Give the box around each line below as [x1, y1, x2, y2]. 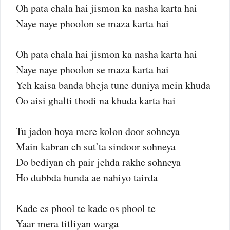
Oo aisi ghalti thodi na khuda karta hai [16, 93, 176, 107]
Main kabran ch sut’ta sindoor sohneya [16, 140, 176, 154]
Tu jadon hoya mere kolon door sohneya [16, 124, 180, 138]
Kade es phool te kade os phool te [16, 201, 156, 215]
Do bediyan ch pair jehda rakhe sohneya [16, 155, 181, 169]
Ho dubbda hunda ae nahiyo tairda [16, 170, 158, 184]
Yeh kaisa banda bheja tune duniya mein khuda [16, 78, 210, 92]
